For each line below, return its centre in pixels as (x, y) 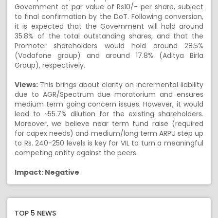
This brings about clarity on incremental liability (122, 85)
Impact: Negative (47, 172)
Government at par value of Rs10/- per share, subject (109, 7)
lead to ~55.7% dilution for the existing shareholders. (109, 114)
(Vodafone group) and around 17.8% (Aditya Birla (109, 55)
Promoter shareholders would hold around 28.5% (109, 46)
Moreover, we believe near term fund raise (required (109, 124)
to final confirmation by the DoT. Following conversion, (109, 17)
